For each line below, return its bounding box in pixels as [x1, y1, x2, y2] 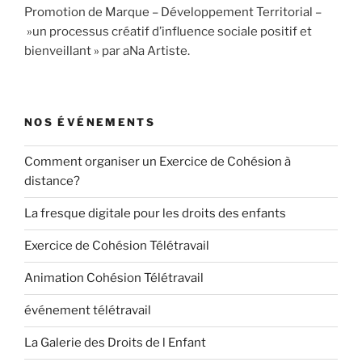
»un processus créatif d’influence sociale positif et [24, 23, 312, 39]
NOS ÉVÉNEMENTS [24, 116, 156, 129]
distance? [24, 174, 80, 189]
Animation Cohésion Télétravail [24, 271, 204, 286]
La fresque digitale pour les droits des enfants [24, 206, 286, 221]
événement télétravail [24, 303, 151, 318]
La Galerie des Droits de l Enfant [24, 335, 206, 351]
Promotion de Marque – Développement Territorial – [24, 4, 322, 19]
